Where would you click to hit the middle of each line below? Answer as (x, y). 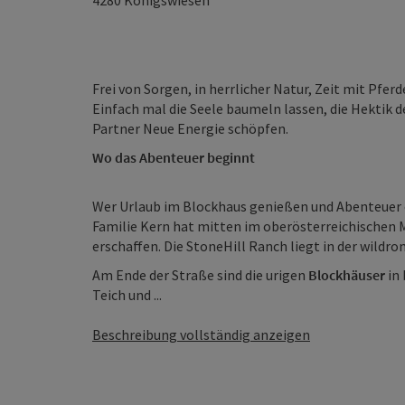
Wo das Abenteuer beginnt (174, 157)
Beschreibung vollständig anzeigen (201, 334)
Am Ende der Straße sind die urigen (200, 275)
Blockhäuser (347, 275)
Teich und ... (127, 295)
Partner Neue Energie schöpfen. (190, 128)
